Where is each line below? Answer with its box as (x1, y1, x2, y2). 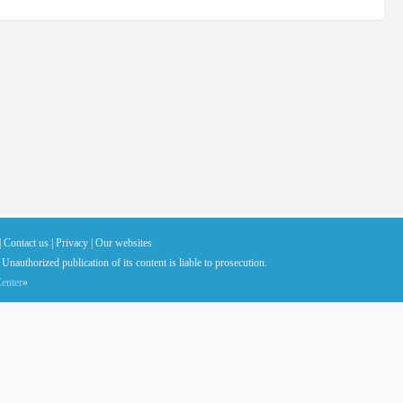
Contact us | (4, 237, 53, 249)
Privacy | (56, 237, 93, 249)
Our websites (95, 237, 152, 249)
